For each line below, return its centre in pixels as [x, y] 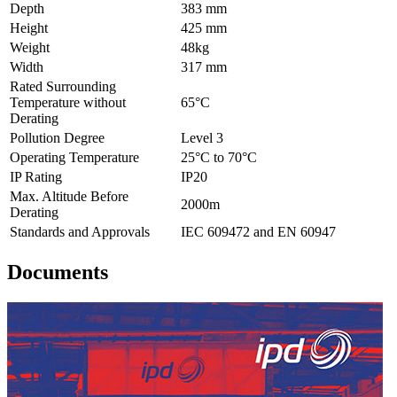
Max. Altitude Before [69, 197]
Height [29, 28]
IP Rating [36, 177]
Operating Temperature [74, 158]
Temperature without [68, 103]
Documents [58, 272]
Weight [30, 48]
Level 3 [202, 138]
